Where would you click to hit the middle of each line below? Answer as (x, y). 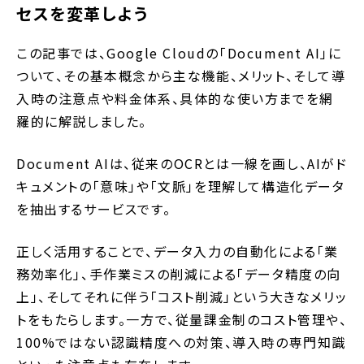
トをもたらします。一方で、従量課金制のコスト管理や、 (182, 319)
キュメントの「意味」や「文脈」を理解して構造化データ (181, 186)
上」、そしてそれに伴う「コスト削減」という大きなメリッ (182, 296)
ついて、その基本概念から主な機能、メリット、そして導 (181, 75)
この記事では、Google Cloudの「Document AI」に (179, 52)
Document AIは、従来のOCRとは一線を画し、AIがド (182, 163)
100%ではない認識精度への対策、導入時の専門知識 (182, 342)
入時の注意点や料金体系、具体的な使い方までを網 (175, 98)
